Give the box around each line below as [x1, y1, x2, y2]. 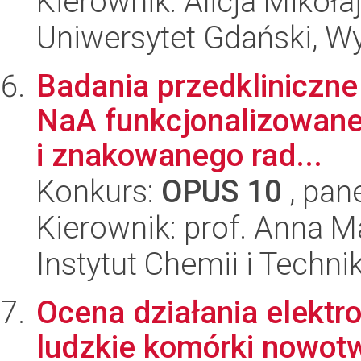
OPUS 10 [161, 173, 282, 210]
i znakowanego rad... [36, 137, 322, 173]
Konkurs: [36, 173, 161, 210]
